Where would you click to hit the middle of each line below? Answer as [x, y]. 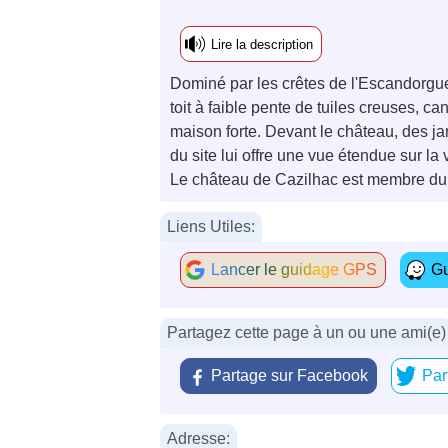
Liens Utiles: [211, 226]
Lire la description [262, 44]
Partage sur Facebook [289, 375]
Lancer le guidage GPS [294, 269]
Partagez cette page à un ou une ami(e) [306, 332]
